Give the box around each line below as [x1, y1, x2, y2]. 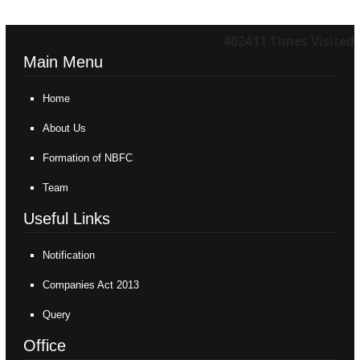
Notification [43, 249, 96, 261]
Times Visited [270, 32, 354, 50]
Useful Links [23, 210, 111, 227]
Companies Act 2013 [43, 279, 140, 291]
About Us [43, 122, 87, 134]
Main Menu [23, 53, 104, 71]
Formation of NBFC [43, 152, 133, 164]
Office [23, 337, 67, 354]
